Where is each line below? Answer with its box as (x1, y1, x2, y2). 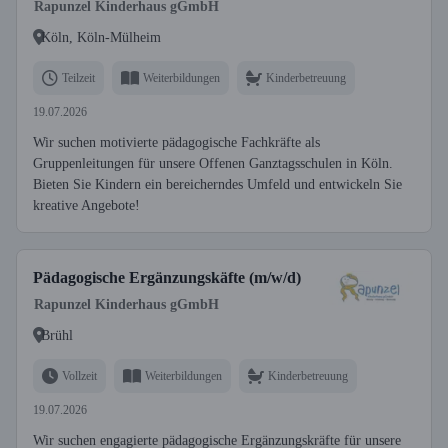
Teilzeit (62, 70, 95, 85)
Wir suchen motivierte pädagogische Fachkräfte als (33, 135, 320, 150)
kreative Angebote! (33, 198, 140, 213)
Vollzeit (62, 368, 97, 383)
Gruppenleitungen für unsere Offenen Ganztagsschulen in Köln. (33, 156, 393, 171)
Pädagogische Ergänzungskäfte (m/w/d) (33, 269, 301, 286)
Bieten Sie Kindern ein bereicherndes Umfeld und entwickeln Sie (33, 177, 402, 192)
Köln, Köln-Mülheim (41, 29, 161, 45)
